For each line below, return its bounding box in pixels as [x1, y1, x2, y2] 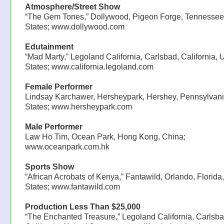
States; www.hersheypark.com [24, 102, 132, 111]
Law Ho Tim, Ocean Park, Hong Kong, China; [24, 132, 185, 141]
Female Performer [24, 82, 92, 91]
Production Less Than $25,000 [24, 202, 140, 211]
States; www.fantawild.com [24, 182, 120, 191]
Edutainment [24, 42, 73, 51]
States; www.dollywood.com [24, 22, 124, 31]
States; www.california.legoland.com [24, 62, 153, 71]
